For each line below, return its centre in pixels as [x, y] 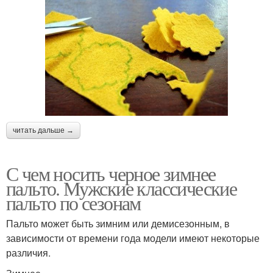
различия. [28, 252]
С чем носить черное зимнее [111, 173]
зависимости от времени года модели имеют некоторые [133, 238]
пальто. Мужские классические [122, 188]
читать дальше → [43, 130]
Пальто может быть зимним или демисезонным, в [118, 223]
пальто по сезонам [73, 202]
